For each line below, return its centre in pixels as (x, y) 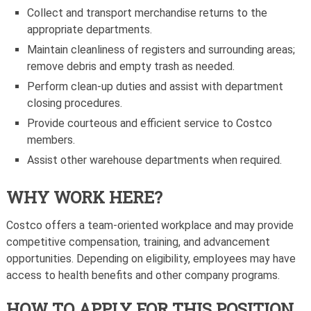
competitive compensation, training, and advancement (138, 242)
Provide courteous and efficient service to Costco (150, 124)
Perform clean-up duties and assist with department (155, 87)
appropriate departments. (90, 30)
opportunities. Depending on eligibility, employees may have (151, 259)
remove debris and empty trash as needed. (131, 67)
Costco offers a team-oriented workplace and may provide (150, 226)
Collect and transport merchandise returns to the (148, 13)
